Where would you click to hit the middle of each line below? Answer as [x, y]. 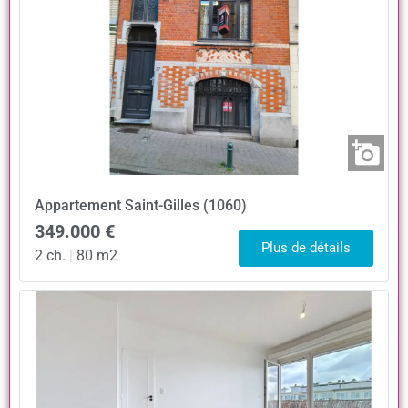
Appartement [78, 205]
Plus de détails [306, 247]
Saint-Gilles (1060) [186, 205]
